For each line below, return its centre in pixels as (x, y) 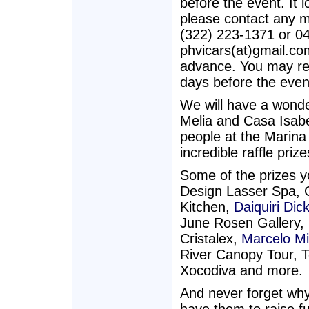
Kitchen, (207, 207)
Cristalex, (211, 239)
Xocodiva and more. (241, 270)
